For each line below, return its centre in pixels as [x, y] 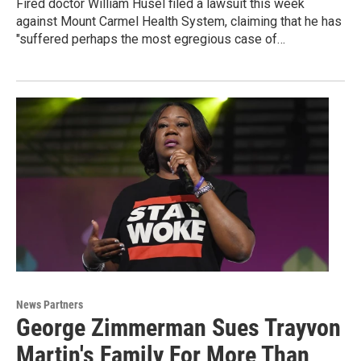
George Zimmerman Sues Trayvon [178, 328]
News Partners [50, 305]
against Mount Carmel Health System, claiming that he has [179, 22]
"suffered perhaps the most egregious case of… [151, 39]
